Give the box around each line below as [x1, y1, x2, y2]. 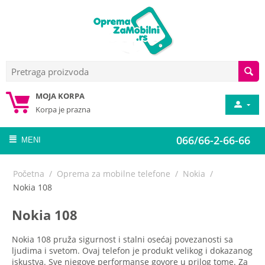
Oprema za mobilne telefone [57, 168, 170, 179]
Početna [13, 168, 44, 179]
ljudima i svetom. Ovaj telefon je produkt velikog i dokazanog [12, 245, 253, 256]
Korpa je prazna [35, 104, 91, 115]
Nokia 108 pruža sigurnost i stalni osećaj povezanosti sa [12, 234, 233, 245]
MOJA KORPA [35, 91, 85, 101]
